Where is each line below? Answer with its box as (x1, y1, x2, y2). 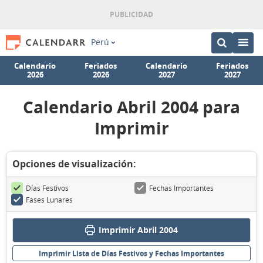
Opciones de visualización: (12, 157, 136, 170)
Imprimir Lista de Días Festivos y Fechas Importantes (39, 248, 224, 258)
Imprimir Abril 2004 (99, 224, 178, 235)
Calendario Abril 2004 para (23, 96, 240, 119)
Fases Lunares (26, 195, 73, 204)
